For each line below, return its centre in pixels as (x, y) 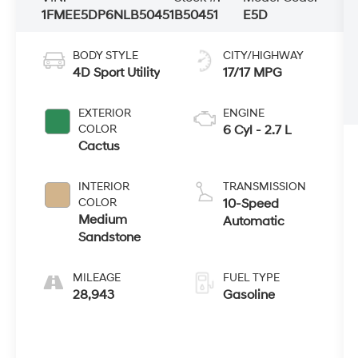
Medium (103, 219)
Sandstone (110, 237)
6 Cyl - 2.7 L (257, 130)
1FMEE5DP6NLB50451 (108, 15)
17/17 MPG (252, 72)
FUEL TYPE (251, 277)
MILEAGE (97, 277)
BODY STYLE (106, 55)
